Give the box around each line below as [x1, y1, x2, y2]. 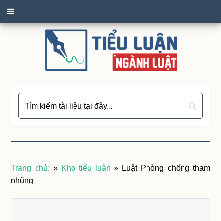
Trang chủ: [11, 164, 50, 172]
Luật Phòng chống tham [122, 164, 210, 172]
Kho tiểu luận [61, 164, 111, 172]
